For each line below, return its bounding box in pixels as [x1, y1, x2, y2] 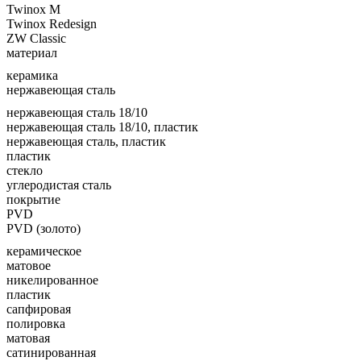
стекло [6, 163, 43, 177]
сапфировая [6, 301, 71, 316]
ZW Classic [6, 31, 66, 45]
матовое [6, 258, 51, 272]
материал [6, 45, 57, 60]
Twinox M [6, 2, 60, 16]
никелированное [6, 272, 98, 287]
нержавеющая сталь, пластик [6, 134, 166, 148]
